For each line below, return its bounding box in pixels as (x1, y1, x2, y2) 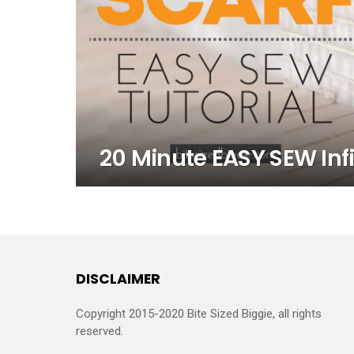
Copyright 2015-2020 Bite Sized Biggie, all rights (76, 306, 322, 321)
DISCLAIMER (76, 269, 160, 288)
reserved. (76, 323, 123, 338)
